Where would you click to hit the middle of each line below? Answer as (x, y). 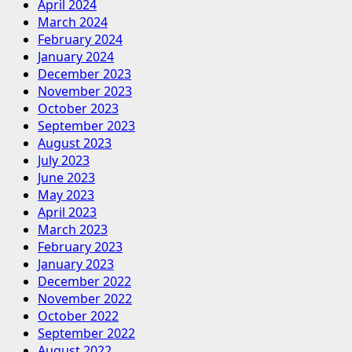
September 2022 (86, 334)
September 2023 (86, 126)
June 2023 (66, 178)
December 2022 (84, 282)
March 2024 (73, 22)
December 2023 (84, 74)
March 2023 (73, 230)
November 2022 (85, 299)
